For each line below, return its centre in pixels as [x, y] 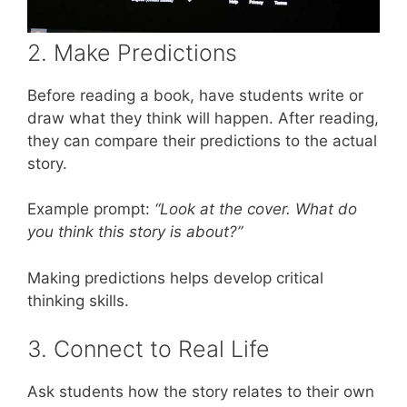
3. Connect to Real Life [149, 349]
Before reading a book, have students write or [195, 95]
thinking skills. [78, 300]
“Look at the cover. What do [256, 209]
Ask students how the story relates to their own [201, 392]
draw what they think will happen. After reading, [203, 118]
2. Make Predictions [132, 52]
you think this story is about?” [135, 232]
